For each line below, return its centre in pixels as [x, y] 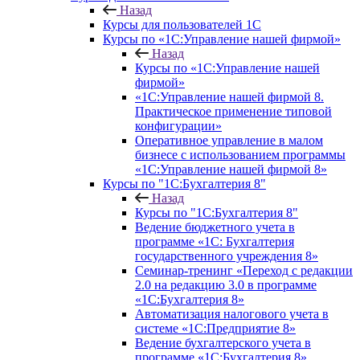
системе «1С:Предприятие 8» [215, 328]
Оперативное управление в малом [229, 140]
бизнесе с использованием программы [240, 155]
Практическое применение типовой [233, 111]
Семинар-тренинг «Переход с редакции [244, 270]
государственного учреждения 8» [227, 256]
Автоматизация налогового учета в [232, 314]
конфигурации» [178, 126]
